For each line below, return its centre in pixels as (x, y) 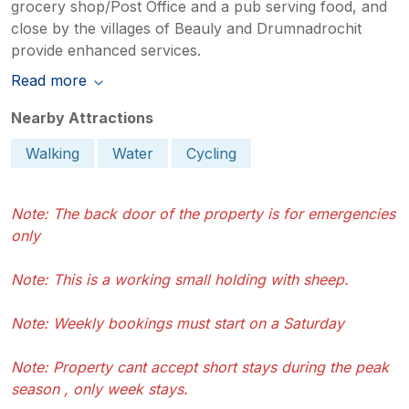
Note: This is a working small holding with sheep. (180, 280)
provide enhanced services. (106, 51)
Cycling (211, 154)
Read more (49, 81)
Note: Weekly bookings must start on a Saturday (178, 324)
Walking (52, 154)
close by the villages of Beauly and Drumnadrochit (186, 29)
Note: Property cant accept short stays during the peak (200, 367)
